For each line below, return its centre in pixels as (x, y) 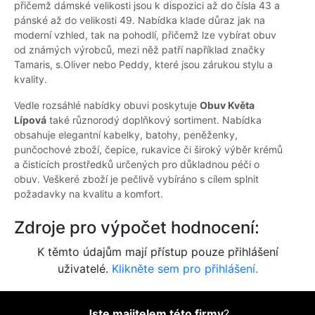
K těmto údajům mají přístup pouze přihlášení (157, 252)
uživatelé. (84, 269)
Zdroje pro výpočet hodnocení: (137, 228)
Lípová (30, 120)
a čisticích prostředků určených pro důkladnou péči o (137, 165)
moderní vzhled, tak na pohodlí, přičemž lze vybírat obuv (145, 35)
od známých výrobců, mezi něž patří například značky (140, 50)
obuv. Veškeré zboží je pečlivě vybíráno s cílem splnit (136, 179)
